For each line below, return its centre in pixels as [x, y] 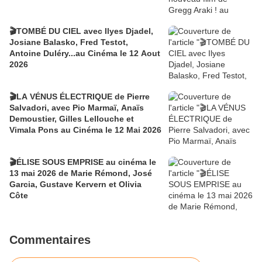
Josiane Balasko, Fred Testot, [69, 42]
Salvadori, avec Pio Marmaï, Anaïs [77, 108]
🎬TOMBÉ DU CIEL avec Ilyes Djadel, [81, 31]
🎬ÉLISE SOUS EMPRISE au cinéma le [83, 162]
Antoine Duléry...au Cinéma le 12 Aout [85, 54]
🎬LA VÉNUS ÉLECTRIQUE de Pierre [80, 97]
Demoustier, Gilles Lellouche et [72, 119]
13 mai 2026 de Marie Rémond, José [81, 173]
